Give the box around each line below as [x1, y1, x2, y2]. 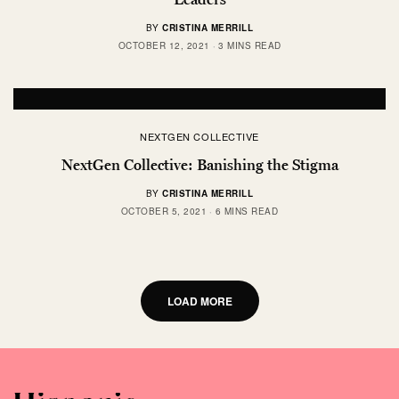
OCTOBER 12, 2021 [118, 39, 210, 53]
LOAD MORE [167, 293, 232, 310]
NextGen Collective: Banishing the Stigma [61, 156, 338, 175]
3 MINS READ [218, 39, 281, 53]
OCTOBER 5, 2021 [120, 205, 208, 218]
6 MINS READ [215, 205, 279, 218]
